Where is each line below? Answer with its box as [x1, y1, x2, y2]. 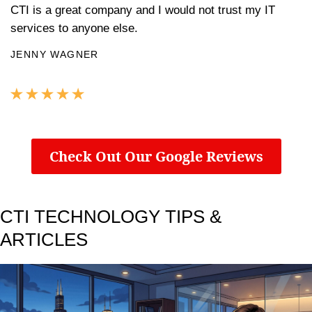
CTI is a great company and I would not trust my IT [10, 3, 275, 17]
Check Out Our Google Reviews [49, 147, 263, 166]
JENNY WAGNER [10, 49, 99, 61]
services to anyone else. [10, 22, 138, 36]
